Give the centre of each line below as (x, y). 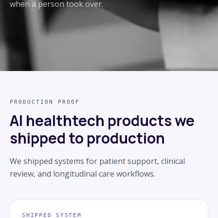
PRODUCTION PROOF (45, 102)
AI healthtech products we (102, 120)
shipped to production (87, 138)
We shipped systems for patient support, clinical (97, 161)
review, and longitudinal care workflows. (82, 173)
